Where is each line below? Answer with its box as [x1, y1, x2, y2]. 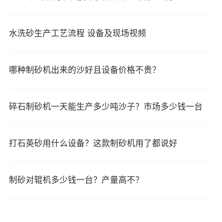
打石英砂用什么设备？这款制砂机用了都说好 [8, 139, 177, 149]
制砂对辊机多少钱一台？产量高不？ [8, 175, 144, 185]
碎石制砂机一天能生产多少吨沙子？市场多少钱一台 [8, 102, 203, 112]
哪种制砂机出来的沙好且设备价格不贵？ [8, 65, 161, 75]
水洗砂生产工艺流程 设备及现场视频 [8, 28, 146, 38]
